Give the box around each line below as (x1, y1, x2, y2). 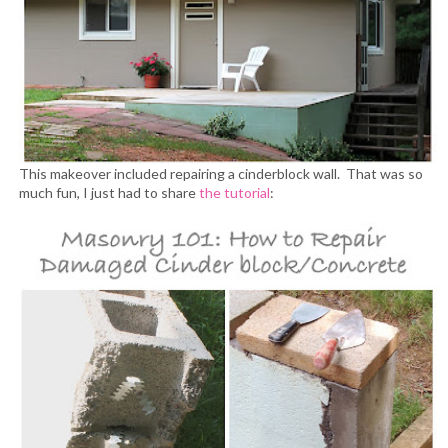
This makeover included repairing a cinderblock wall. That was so (19, 165, 423, 182)
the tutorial (199, 184, 270, 201)
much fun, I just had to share (19, 184, 199, 201)
